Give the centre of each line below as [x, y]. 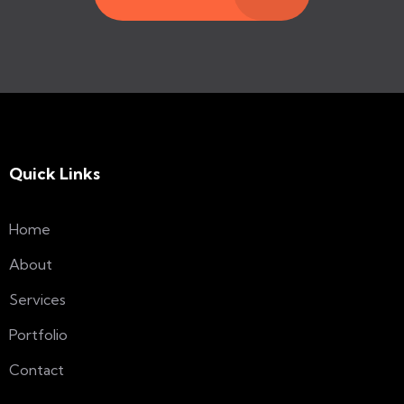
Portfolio [38, 335]
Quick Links [55, 174]
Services [37, 299]
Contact [37, 370]
